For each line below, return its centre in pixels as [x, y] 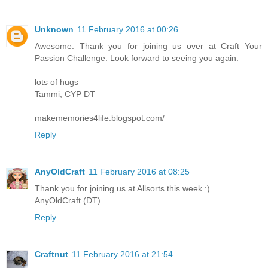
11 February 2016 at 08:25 [139, 172]
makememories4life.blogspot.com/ [100, 118]
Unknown [54, 30]
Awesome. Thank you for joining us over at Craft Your [148, 46]
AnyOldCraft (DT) [68, 201]
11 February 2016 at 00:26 [128, 30]
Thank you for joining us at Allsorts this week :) [122, 189]
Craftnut [51, 255]
